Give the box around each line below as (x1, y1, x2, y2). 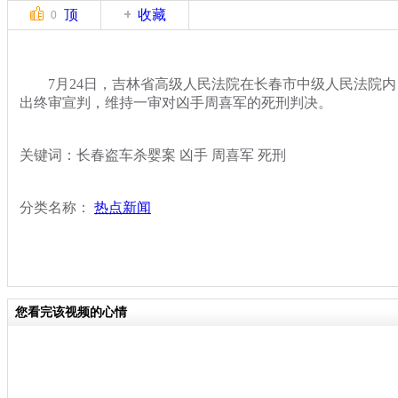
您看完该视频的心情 (15, 305, 127, 319)
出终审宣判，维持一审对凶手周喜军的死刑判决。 (20, 94, 332, 110)
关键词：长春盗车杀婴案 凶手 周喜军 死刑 (20, 147, 286, 163)
